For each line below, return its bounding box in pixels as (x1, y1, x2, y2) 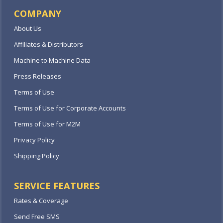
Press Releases (14, 72, 61, 81)
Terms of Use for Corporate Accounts (14, 104, 126, 112)
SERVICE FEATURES (14, 180, 100, 192)
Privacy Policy (14, 135, 55, 144)
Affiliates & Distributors (14, 40, 83, 49)
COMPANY (14, 7, 61, 19)
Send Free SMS (14, 212, 60, 221)
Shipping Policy (14, 151, 59, 160)
